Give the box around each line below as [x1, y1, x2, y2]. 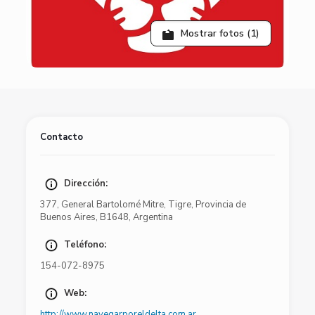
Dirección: [63, 177, 108, 191]
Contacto [39, 131, 83, 143]
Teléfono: [63, 238, 106, 252]
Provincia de [195, 198, 246, 211]
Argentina [132, 211, 173, 224]
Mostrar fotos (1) [181, 27, 260, 40]
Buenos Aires [39, 211, 96, 224]
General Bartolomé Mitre [60, 198, 164, 211]
